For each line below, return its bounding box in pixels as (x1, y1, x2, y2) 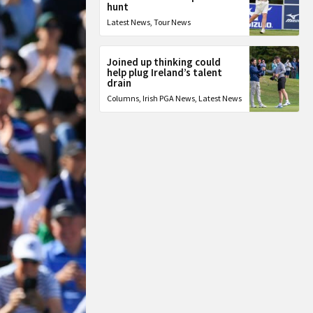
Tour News (154, 17, 191, 27)
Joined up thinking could (107, 55, 221, 68)
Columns (107, 93, 140, 103)
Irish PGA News (143, 93, 196, 103)
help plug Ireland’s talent (107, 66, 223, 79)
